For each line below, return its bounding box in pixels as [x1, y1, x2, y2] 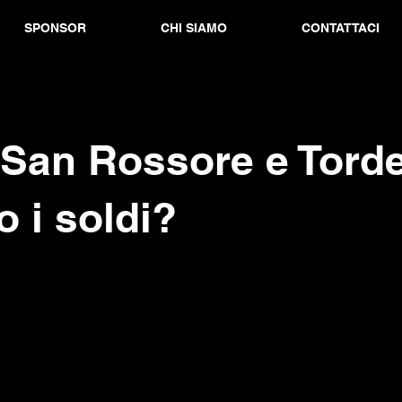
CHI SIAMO [160, 21, 227, 35]
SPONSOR [23, 21, 86, 35]
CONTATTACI [301, 21, 380, 35]
